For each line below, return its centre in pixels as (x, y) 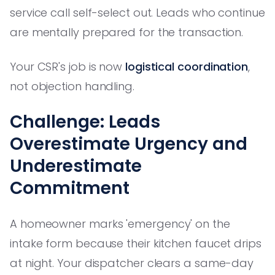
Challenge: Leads (85, 122)
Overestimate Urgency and (129, 144)
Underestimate (76, 166)
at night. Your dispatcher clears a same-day (132, 263)
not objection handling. (72, 86)
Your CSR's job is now (68, 66)
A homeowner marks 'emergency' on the (120, 223)
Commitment (70, 188)
